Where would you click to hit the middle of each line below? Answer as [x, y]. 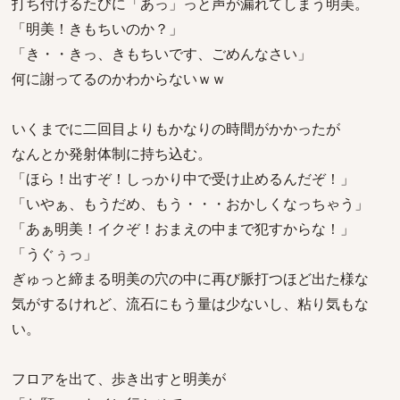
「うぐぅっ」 [54, 254]
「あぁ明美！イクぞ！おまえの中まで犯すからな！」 [183, 229]
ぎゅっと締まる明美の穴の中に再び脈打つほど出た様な [190, 279]
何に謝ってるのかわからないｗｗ [119, 79]
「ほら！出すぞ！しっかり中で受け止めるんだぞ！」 [183, 179]
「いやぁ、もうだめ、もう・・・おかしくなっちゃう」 [190, 204]
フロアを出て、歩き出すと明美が [119, 379]
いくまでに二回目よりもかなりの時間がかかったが [176, 129]
